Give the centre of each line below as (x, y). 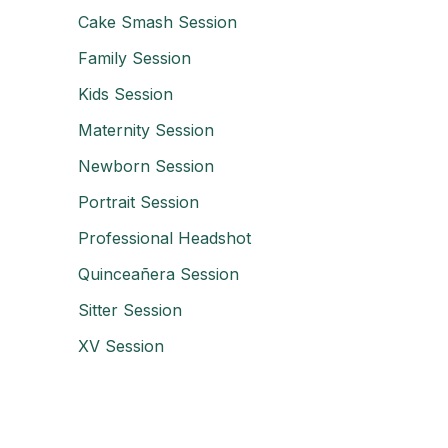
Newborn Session (146, 166)
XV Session (121, 346)
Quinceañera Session (158, 274)
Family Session (134, 58)
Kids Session (125, 94)
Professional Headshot (164, 238)
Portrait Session (138, 202)
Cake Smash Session (157, 22)
